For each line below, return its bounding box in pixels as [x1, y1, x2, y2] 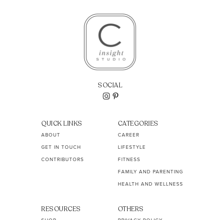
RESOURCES [41, 204, 81, 214]
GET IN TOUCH [41, 143, 82, 150]
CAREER [117, 131, 139, 138]
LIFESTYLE [117, 143, 146, 150]
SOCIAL [98, 81, 122, 90]
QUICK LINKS [41, 119, 82, 128]
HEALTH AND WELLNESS [117, 180, 183, 187]
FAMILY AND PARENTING [117, 167, 183, 175]
